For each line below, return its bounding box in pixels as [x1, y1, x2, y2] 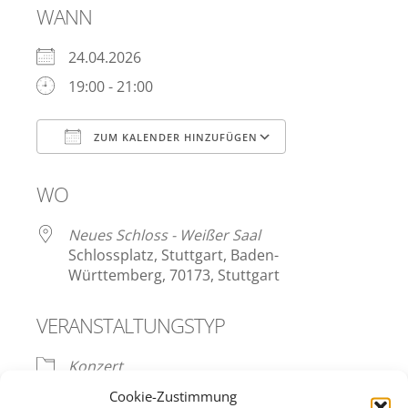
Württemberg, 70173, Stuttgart [68, 265, 280, 286]
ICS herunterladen [68, 164, 193, 185]
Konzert [68, 356, 123, 377]
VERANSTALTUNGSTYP [36, 311, 225, 340]
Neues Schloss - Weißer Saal [68, 225, 260, 246]
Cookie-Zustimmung [109, 386, 237, 405]
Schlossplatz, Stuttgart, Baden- [68, 245, 279, 266]
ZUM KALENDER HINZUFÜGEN [90, 130, 258, 145]
